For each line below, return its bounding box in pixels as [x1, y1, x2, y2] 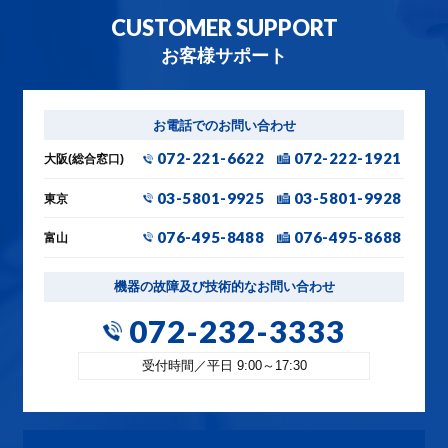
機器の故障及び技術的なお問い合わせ [113, 279, 335, 295]
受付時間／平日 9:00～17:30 [141, 357, 307, 373]
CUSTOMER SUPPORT [110, 13, 338, 41]
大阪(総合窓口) [43, 152, 124, 166]
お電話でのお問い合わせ [152, 117, 296, 133]
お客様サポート [161, 45, 287, 67]
